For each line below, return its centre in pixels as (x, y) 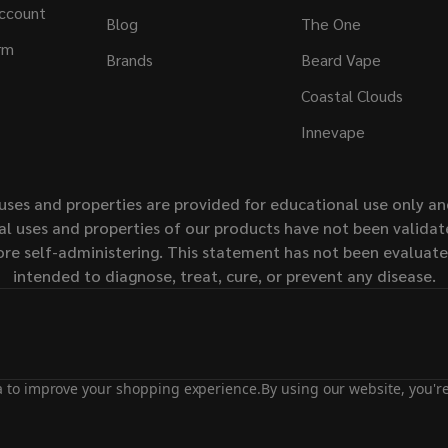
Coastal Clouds (351, 96)
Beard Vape (340, 60)
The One (330, 24)
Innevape (332, 132)
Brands (130, 60)
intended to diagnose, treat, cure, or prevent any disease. (224, 276)
